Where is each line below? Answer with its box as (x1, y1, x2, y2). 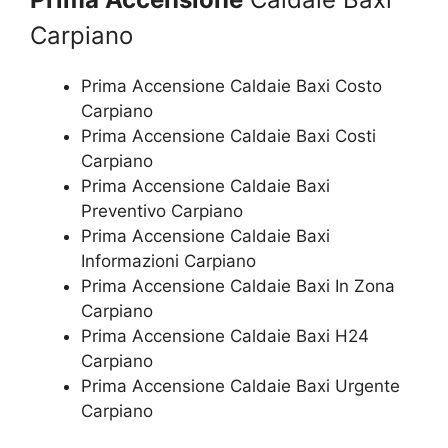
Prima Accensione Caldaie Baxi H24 (81, 326, 369, 347)
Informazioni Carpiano (81, 251, 256, 272)
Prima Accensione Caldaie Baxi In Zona (81, 276, 395, 297)
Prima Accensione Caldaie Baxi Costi (81, 126, 376, 147)
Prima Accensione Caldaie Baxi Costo (81, 76, 382, 97)
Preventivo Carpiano (81, 201, 243, 222)
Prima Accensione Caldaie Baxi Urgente (81, 376, 400, 397)
